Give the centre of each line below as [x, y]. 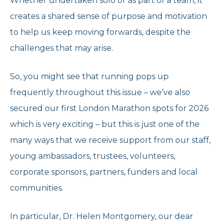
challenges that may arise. [61, 48]
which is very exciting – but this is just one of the [105, 124]
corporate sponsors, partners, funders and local [104, 172]
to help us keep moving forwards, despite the [100, 32]
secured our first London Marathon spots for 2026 [109, 109]
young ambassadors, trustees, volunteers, [93, 156]
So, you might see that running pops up [89, 77]
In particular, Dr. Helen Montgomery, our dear [102, 217]
